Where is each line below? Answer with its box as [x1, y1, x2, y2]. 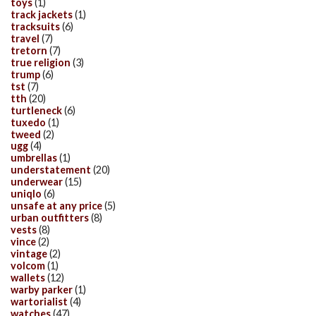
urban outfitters [11, 212, 89, 224]
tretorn [11, 44, 47, 56]
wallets [11, 271, 45, 284]
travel [11, 32, 39, 44]
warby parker [11, 283, 73, 296]
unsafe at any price [11, 200, 102, 212]
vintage [11, 248, 47, 260]
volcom [11, 259, 45, 272]
